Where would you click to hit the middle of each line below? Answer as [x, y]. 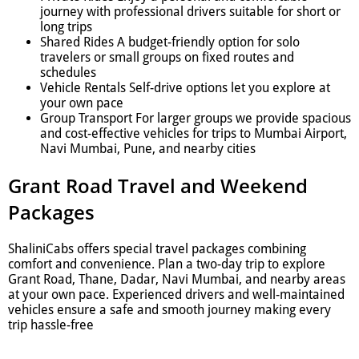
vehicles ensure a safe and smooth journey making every [169, 309]
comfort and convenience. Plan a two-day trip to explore [167, 264]
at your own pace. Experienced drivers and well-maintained [176, 294]
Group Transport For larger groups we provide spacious [196, 119]
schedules [68, 73]
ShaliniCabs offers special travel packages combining [157, 248]
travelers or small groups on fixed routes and [167, 58]
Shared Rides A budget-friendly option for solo [170, 42]
